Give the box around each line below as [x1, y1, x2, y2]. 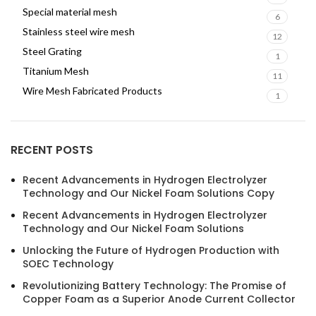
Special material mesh [23, 6, 117, 18]
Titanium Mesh [23, 65, 89, 77]
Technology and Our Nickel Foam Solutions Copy [23, 186, 274, 200]
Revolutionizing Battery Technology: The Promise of [23, 279, 286, 293]
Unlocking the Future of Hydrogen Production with [23, 243, 279, 257]
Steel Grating [23, 45, 82, 57]
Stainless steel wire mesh [23, 25, 135, 37]
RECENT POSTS [11, 142, 93, 158]
